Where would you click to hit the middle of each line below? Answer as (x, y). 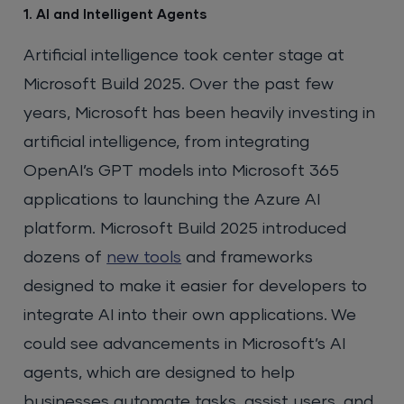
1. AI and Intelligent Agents (115, 14)
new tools (144, 257)
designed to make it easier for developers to (196, 286)
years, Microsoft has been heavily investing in (200, 113)
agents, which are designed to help (160, 373)
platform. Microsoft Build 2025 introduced (185, 229)
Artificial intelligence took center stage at (184, 55)
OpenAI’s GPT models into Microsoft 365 (182, 171)
